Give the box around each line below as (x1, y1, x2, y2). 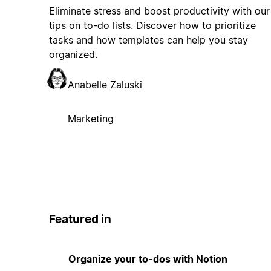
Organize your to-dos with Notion (68, 252, 227, 265)
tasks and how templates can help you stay (48, 34, 248, 47)
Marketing (67, 113, 114, 125)
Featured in (48, 212, 111, 227)
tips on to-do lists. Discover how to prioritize (48, 19, 256, 32)
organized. (48, 48, 97, 61)
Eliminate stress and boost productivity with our (48, 5, 270, 18)
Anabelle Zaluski (67, 79, 142, 91)
